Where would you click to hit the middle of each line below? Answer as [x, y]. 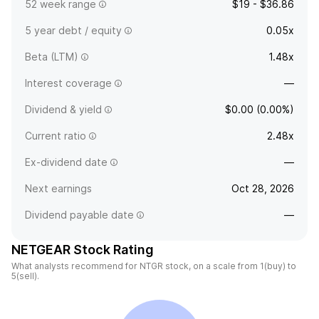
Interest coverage [68, 83]
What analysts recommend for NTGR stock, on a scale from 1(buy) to [154, 266]
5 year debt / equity [73, 30]
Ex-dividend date [66, 162]
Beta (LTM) [52, 57]
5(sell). [25, 276]
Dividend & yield [63, 109]
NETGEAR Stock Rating [83, 250]
